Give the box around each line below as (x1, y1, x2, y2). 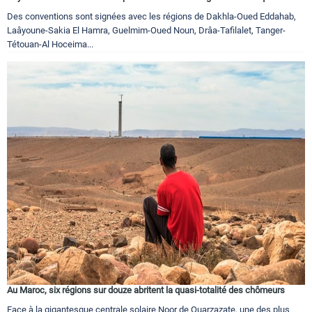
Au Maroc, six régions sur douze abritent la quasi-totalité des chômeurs (7, 284, 285, 295)
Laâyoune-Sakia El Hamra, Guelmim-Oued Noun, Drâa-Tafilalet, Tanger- (7, 24, 286, 36)
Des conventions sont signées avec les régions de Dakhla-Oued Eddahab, (7, 10, 296, 22)
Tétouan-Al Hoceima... (7, 38, 93, 49)
